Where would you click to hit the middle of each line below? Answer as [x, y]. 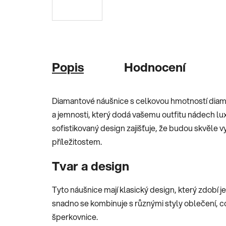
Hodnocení [155, 67]
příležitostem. [77, 141]
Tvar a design [91, 166]
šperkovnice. [75, 216]
